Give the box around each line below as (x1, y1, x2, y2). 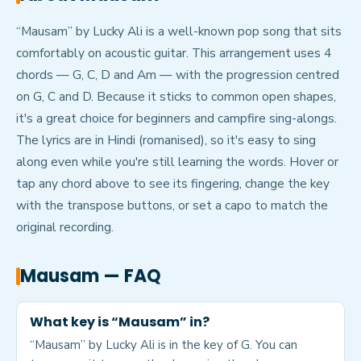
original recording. (16, 218, 114, 236)
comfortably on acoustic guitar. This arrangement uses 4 (16, 44, 331, 62)
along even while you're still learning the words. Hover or (16, 153, 338, 171)
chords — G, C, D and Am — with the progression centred (16, 66, 339, 84)
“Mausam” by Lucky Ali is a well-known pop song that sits (16, 23, 342, 40)
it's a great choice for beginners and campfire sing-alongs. (16, 110, 337, 127)
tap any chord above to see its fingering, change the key (16, 175, 330, 193)
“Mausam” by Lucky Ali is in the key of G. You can (30, 337, 297, 354)
